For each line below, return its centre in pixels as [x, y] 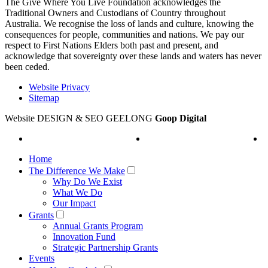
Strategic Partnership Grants [105, 247]
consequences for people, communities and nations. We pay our [124, 34]
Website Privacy [59, 87]
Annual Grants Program [98, 226]
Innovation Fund [84, 236]
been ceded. [27, 66]
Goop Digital [181, 118]
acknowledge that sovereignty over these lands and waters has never [133, 56]
